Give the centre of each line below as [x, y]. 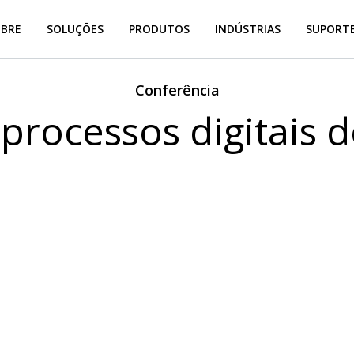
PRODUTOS [160, 28]
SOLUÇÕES [75, 28]
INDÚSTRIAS [248, 28]
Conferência [177, 90]
